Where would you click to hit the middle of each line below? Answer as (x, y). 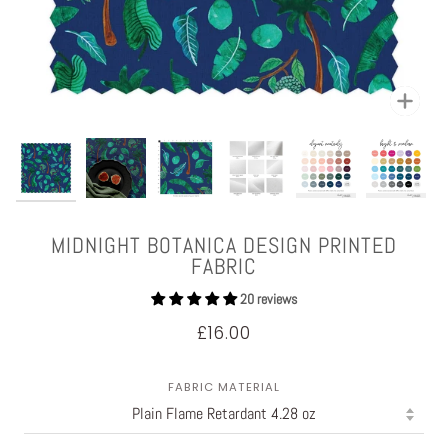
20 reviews (268, 299)
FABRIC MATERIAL (224, 386)
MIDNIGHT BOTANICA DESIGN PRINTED (224, 245)
